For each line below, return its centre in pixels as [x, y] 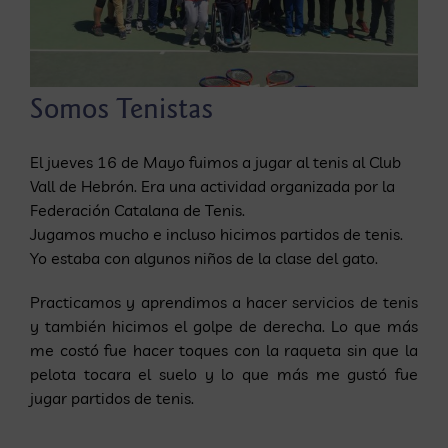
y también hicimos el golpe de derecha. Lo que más [224, 325]
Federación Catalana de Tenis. [137, 209]
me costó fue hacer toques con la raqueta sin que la [224, 349]
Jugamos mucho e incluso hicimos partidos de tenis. [216, 233]
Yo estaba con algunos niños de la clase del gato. [204, 257]
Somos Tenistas [121, 108]
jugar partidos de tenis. [112, 397]
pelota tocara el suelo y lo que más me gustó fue [224, 373]
